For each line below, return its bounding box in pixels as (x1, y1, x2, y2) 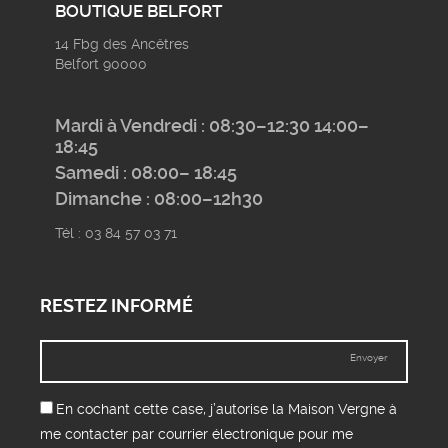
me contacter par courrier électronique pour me (40, 426, 353, 443)
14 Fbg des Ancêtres (55, 35, 189, 52)
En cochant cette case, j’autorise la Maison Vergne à (56, 401, 397, 418)
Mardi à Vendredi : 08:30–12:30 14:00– (55, 115, 369, 136)
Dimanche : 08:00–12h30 (55, 188, 263, 209)
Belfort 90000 (55, 55, 147, 72)
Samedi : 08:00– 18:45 (55, 162, 237, 183)
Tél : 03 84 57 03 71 (55, 224, 177, 241)
